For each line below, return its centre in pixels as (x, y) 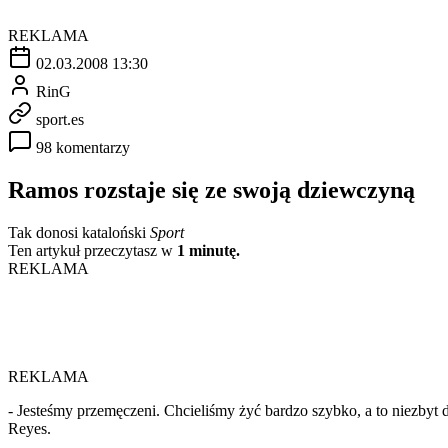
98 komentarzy (83, 147)
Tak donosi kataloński (79, 232)
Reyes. (29, 428)
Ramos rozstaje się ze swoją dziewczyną (211, 189)
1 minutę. (208, 250)
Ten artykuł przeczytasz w (92, 250)
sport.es (60, 119)
